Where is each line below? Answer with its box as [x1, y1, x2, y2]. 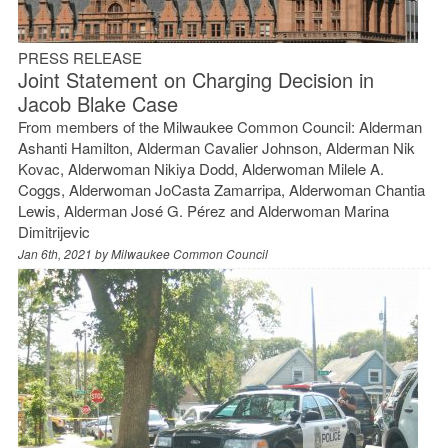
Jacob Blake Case [17, 88, 178, 118]
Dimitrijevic [17, 220, 90, 242]
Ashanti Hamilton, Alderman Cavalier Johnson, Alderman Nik [17, 136, 415, 158]
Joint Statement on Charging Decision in [17, 64, 374, 94]
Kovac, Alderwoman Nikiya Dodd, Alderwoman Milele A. [17, 157, 384, 179]
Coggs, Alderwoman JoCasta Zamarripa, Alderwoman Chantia [17, 178, 425, 200]
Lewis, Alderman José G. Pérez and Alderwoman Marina [17, 199, 389, 221]
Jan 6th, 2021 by [17, 244, 111, 262]
